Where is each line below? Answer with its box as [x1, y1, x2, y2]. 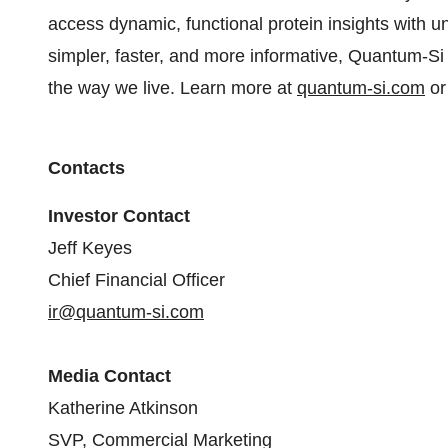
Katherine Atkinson [48, 398, 198, 418]
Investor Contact [48, 206, 190, 226]
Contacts [48, 158, 125, 178]
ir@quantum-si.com [48, 302, 204, 322]
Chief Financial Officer [48, 270, 225, 290]
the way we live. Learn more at [48, 78, 297, 98]
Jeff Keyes [48, 238, 132, 258]
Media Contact [48, 366, 171, 386]
